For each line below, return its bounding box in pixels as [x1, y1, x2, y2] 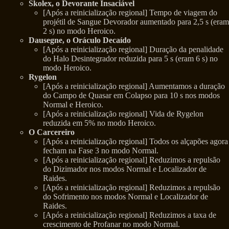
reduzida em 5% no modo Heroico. [43, 119, 156, 128]
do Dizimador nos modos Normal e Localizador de [43, 165, 207, 174]
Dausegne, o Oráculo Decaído [29, 36, 131, 45]
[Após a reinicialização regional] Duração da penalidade [43, 45, 223, 54]
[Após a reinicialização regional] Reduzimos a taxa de [43, 211, 216, 220]
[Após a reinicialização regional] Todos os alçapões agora [43, 137, 228, 146]
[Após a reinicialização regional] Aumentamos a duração [43, 82, 225, 91]
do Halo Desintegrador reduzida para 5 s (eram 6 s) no [43, 54, 218, 63]
